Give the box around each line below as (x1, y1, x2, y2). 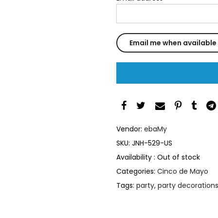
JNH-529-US (132, 138, 172, 148)
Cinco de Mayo (157, 166, 208, 176)
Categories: (116, 166, 157, 176)
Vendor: (116, 124, 144, 134)
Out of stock (157, 152, 200, 162)
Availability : (116, 152, 157, 162)
